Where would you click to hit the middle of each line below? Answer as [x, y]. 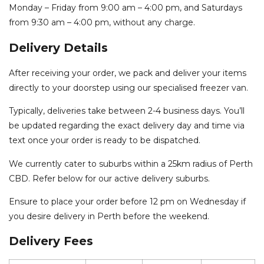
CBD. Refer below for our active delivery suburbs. [109, 178]
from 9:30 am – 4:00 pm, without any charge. [102, 23]
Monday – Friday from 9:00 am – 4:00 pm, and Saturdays [126, 8]
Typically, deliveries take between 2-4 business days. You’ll [127, 111]
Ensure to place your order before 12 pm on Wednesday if [127, 201]
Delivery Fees [51, 241]
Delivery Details [58, 47]
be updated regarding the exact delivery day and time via [127, 126]
